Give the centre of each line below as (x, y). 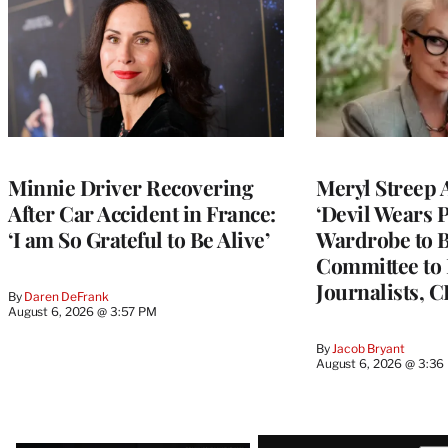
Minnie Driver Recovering (130, 186)
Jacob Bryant (368, 348)
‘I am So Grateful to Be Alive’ (138, 238)
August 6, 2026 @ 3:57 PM (82, 311)
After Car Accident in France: (142, 212)
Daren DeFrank (66, 296)
